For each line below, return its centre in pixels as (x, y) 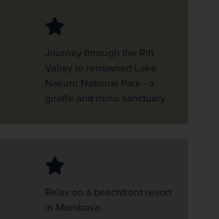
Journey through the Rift (99, 52)
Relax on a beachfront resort (108, 192)
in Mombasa (72, 207)
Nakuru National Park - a (99, 83)
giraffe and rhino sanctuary (105, 98)
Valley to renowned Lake (100, 67)
